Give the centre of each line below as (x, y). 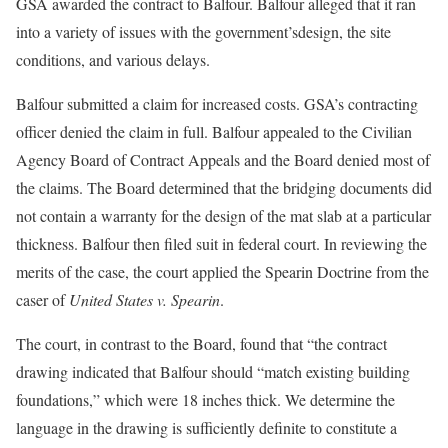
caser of (42, 299)
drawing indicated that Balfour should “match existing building (213, 371)
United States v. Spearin (144, 299)
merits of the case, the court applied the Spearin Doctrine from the (222, 271)
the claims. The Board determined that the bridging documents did (224, 187)
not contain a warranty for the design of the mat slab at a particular (223, 215)
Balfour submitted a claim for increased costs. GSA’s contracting (217, 103)
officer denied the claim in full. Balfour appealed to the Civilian (214, 131)
